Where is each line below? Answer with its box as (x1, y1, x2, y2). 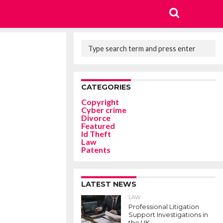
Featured (81, 121, 115, 130)
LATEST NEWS (81, 180, 136, 189)
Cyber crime (81, 105, 126, 114)
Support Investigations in (128, 211, 208, 219)
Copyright (81, 97, 119, 107)
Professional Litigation (128, 203, 199, 211)
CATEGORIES (81, 83, 131, 92)
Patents (81, 145, 111, 154)
